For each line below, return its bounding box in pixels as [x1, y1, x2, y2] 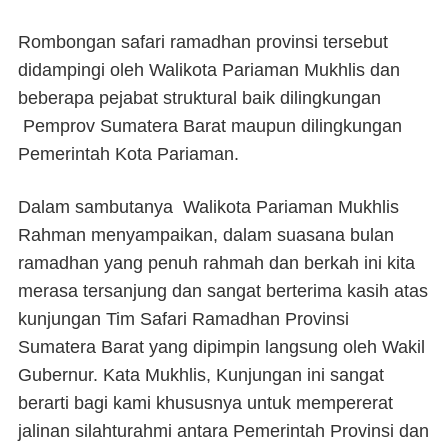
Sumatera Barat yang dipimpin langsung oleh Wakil [18, 337, 425, 358]
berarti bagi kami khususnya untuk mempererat [18, 393, 393, 414]
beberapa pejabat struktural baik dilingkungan [18, 88, 381, 109]
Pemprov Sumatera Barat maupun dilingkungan [18, 116, 402, 137]
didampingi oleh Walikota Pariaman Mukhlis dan [18, 60, 400, 81]
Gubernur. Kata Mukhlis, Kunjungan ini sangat [18, 365, 384, 386]
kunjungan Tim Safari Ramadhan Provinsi [18, 309, 349, 330]
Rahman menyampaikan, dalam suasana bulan [18, 225, 394, 246]
